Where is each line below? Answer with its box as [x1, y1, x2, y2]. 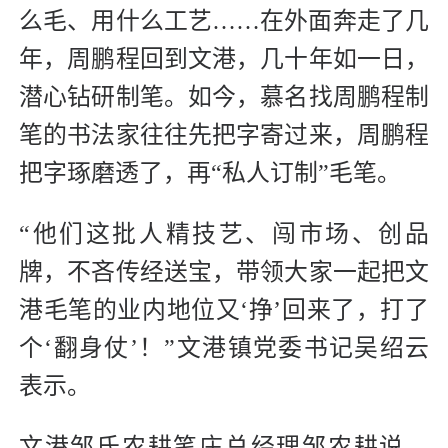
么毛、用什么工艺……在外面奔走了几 [19, 8, 429, 35]
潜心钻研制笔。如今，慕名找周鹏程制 [19, 84, 429, 111]
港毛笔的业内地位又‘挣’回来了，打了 [19, 297, 429, 324]
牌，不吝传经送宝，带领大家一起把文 [19, 259, 429, 286]
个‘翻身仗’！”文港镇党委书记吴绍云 [19, 335, 429, 362]
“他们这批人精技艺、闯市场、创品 [19, 221, 429, 248]
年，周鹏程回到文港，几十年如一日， [19, 46, 429, 73]
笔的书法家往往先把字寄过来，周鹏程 [19, 122, 429, 149]
